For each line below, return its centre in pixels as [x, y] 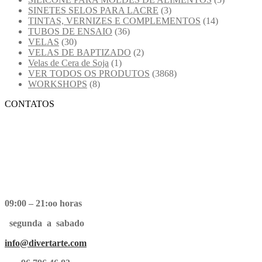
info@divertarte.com [46, 243]
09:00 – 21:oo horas [43, 203]
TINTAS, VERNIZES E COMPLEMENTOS [114, 20]
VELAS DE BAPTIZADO [80, 52]
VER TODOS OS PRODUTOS [89, 73]
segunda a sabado [44, 223]
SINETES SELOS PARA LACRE [93, 10]
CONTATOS [30, 104]
